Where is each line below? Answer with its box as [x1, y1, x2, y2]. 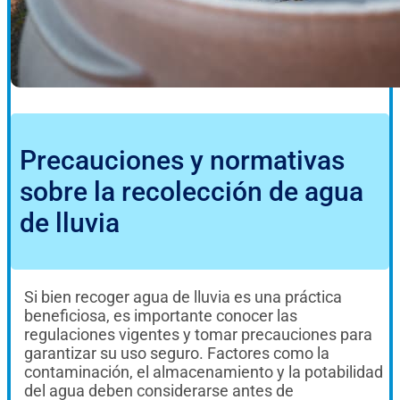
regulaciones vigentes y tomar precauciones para [24, 324, 372, 344]
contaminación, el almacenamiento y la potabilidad [24, 362, 383, 381]
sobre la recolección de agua [20, 176, 363, 208]
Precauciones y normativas [20, 145, 345, 177]
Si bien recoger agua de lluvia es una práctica [24, 287, 342, 306]
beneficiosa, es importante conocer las [24, 305, 297, 325]
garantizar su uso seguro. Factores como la [24, 343, 329, 362]
